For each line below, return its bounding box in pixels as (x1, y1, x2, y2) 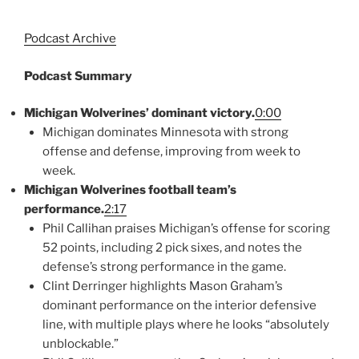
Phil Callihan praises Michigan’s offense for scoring (42, 221, 330, 236)
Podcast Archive (24, 31, 116, 46)
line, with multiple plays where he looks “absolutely (42, 317, 329, 333)
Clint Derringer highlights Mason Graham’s (42, 279, 283, 294)
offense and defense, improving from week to (42, 144, 301, 159)
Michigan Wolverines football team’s (24, 183, 236, 198)
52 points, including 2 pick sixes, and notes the (42, 240, 302, 256)
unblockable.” (42, 337, 119, 352)
